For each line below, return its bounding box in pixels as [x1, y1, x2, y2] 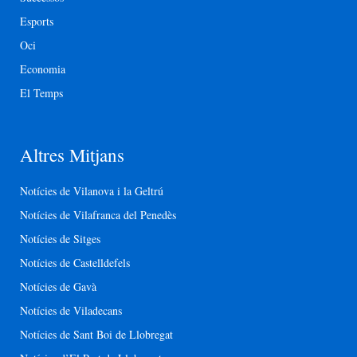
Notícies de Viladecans [20, 303, 122, 319]
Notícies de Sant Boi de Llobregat [20, 327, 173, 343]
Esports [20, 14, 53, 29]
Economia [20, 61, 65, 77]
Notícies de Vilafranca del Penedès [20, 207, 176, 223]
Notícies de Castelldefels [20, 255, 130, 271]
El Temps [20, 85, 63, 101]
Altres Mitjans [20, 143, 124, 167]
